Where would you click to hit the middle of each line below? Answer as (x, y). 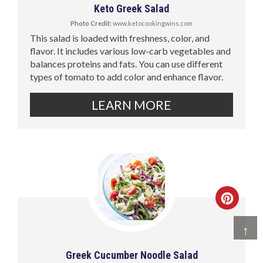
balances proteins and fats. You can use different (127, 64)
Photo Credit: (91, 23)
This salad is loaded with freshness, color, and (120, 38)
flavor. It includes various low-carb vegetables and (131, 51)
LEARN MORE (131, 105)
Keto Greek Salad (131, 9)
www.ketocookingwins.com (152, 23)
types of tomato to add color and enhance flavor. (127, 77)
